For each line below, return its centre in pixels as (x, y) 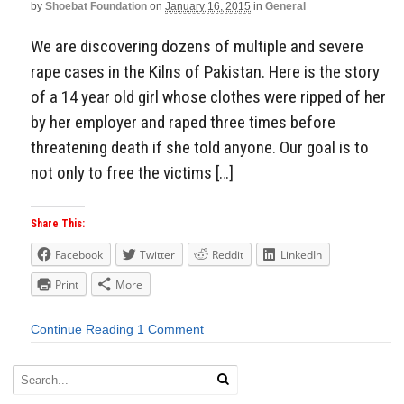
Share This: (58, 224)
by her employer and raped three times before (183, 122)
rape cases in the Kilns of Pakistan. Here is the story (205, 71)
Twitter (157, 255)
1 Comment (170, 330)
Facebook (79, 255)
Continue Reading (82, 330)
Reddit (228, 255)
